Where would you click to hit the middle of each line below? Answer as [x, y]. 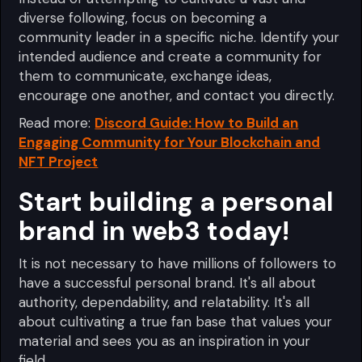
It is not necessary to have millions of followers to [178, 263]
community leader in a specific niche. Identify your [179, 37]
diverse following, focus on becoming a [143, 17]
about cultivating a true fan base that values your [176, 321]
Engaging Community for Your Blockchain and [170, 142]
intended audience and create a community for [170, 56]
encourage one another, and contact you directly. [177, 95]
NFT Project [59, 161]
